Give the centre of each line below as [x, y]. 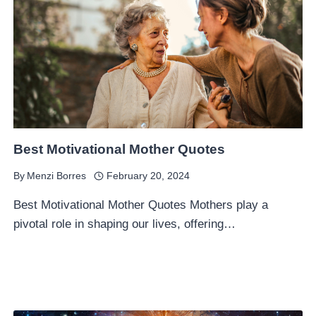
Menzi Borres [57, 176]
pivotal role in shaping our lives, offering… [125, 224]
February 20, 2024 [148, 176]
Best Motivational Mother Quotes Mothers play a [141, 205]
